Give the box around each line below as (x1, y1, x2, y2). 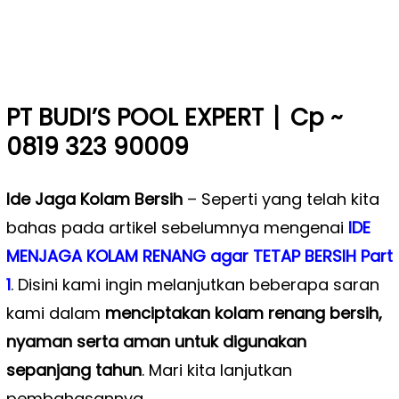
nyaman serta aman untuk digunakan (5, 330, 306, 353)
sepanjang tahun (5, 359, 142, 381)
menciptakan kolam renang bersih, (104, 302, 382, 324)
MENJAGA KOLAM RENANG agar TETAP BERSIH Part (5, 245, 393, 267)
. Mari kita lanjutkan (141, 359, 292, 381)
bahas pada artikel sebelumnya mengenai (5, 216, 348, 239)
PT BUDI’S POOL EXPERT (5, 101, 264, 134)
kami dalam (5, 302, 105, 324)
